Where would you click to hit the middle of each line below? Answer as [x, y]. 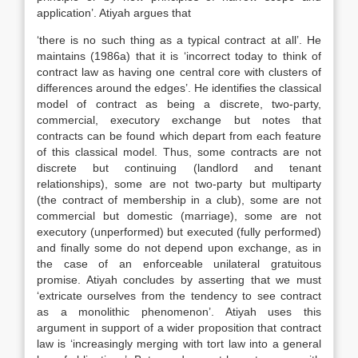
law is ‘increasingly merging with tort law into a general [179, 344]
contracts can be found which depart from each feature [179, 136]
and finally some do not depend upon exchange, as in [179, 248]
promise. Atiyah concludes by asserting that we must [179, 280]
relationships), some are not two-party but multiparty [179, 184]
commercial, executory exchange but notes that [179, 120]
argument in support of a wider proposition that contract [179, 328]
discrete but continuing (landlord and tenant [179, 168]
